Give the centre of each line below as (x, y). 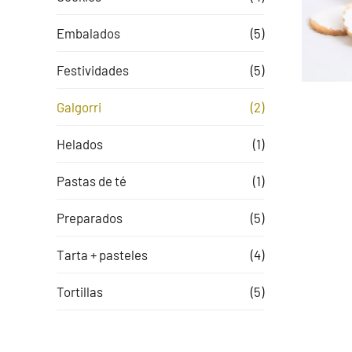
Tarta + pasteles (102, 254)
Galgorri (79, 106)
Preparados (89, 217)
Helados (79, 143)
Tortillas (79, 291)
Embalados (88, 33)
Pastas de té (91, 180)
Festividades (92, 70)
